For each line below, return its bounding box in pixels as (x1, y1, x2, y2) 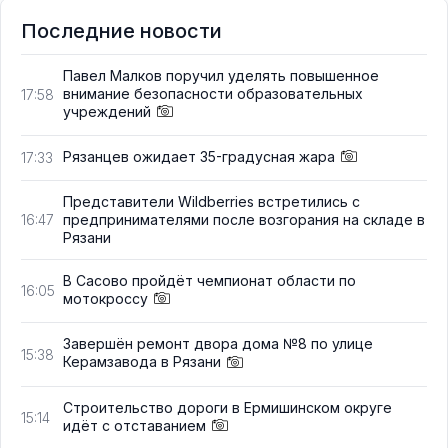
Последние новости (21, 18, 222, 43)
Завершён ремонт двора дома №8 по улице (63, 335, 373, 353)
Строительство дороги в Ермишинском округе (63, 398, 392, 416)
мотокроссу (63, 290, 148, 308)
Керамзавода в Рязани (63, 353, 221, 371)
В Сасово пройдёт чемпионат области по (63, 272, 356, 290)
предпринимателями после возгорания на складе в (63, 211, 425, 229)
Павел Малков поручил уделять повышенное (63, 66, 379, 84)
